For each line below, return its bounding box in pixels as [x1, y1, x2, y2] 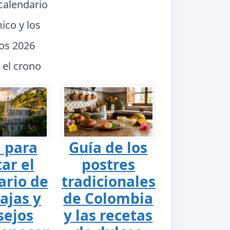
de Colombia [63, 188, 154, 208]
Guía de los [69, 137, 148, 157]
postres [81, 154, 135, 174]
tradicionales [61, 171, 156, 191]
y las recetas [64, 205, 153, 225]
